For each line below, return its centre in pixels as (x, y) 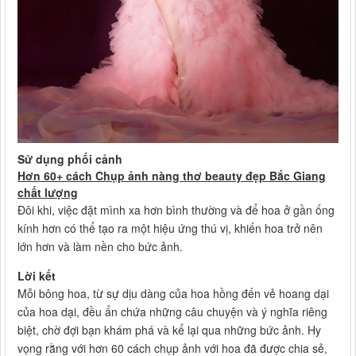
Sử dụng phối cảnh (70, 159)
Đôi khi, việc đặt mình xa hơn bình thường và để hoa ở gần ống (176, 210)
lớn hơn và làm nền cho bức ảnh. (100, 247)
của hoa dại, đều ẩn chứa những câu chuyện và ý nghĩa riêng (172, 312)
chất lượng (48, 193)
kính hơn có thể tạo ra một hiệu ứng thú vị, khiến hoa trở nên (170, 228)
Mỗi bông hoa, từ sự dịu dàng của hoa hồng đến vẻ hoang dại (173, 294)
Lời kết (37, 276)
